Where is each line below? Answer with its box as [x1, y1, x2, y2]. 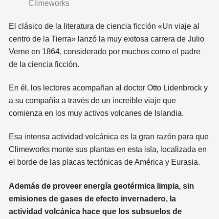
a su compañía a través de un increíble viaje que [8, 96, 176, 105]
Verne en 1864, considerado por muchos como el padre [8, 47, 200, 56]
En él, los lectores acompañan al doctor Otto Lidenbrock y [8, 83, 208, 92]
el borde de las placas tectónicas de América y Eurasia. [8, 158, 200, 167]
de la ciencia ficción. [8, 60, 79, 68]
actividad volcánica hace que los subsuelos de [8, 207, 182, 216]
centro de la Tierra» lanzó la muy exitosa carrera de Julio [8, 34, 204, 43]
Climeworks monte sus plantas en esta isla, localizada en [8, 145, 207, 154]
